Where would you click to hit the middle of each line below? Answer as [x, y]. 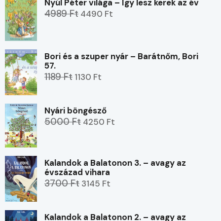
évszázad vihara [77, 172]
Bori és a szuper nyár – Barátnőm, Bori [121, 56]
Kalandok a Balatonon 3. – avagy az [115, 163]
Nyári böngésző [75, 111]
